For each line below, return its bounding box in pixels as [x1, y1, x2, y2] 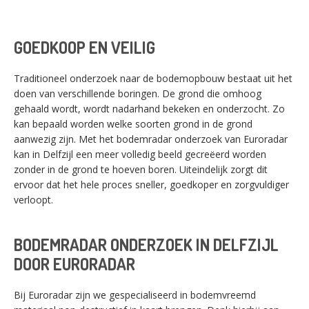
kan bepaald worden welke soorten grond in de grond [14, 117, 252, 130]
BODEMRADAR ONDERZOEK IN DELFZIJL [14, 234, 279, 255]
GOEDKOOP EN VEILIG [14, 37, 155, 58]
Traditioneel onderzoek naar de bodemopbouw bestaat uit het [14, 72, 292, 85]
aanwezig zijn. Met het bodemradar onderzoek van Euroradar [14, 132, 288, 146]
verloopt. [14, 193, 53, 206]
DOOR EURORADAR [14, 253, 135, 275]
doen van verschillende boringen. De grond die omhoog [14, 87, 261, 100]
